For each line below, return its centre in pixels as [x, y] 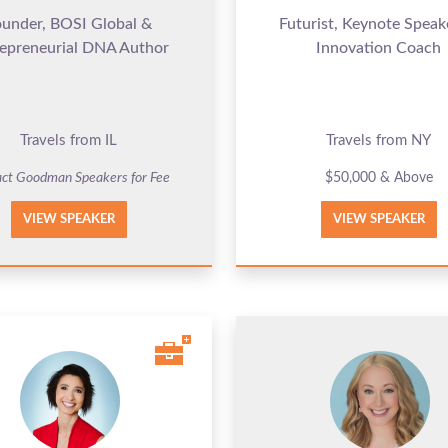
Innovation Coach [379, 47]
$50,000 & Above [378, 177]
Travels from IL [69, 140]
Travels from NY [379, 140]
